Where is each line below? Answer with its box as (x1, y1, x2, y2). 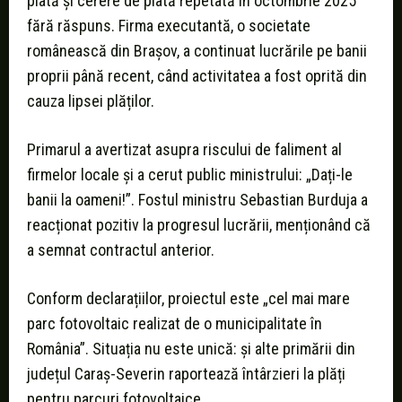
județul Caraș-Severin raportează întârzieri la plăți (27, 364, 345, 384)
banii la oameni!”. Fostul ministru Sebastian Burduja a (27, 190, 368, 210)
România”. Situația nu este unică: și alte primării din (27, 339, 355, 359)
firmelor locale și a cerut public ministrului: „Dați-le (27, 165, 353, 185)
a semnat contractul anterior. (27, 240, 214, 260)
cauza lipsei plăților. (27, 92, 154, 111)
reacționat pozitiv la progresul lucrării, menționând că (27, 215, 371, 235)
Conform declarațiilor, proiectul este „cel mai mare (27, 289, 350, 309)
